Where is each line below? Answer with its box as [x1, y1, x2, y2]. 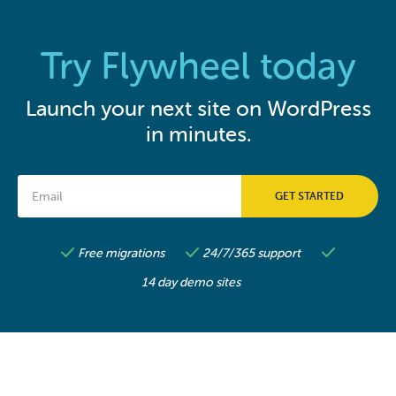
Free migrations [78, 246, 164, 262]
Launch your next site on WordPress [25, 95, 371, 122]
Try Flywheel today [41, 44, 355, 89]
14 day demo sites [141, 275, 240, 291]
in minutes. [145, 121, 251, 148]
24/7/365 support [202, 246, 301, 262]
